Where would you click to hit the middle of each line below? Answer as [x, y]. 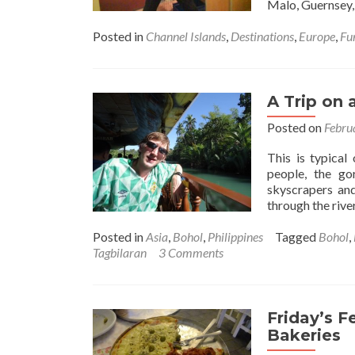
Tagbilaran [120, 252]
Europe [317, 36]
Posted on [296, 127]
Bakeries [304, 335]
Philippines [235, 236]
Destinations [262, 36]
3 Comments [191, 252]
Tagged [297, 236]
